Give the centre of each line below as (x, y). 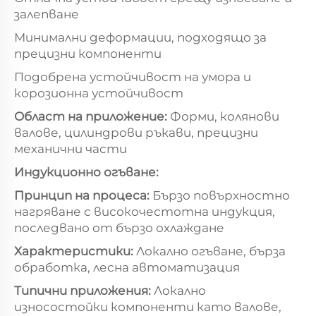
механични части (71, 148)
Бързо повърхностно (221, 195)
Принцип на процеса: (83, 195)
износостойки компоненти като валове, (148, 306)
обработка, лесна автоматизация (127, 267)
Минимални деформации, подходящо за (140, 37)
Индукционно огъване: (86, 172)
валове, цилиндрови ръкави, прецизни (136, 132)
